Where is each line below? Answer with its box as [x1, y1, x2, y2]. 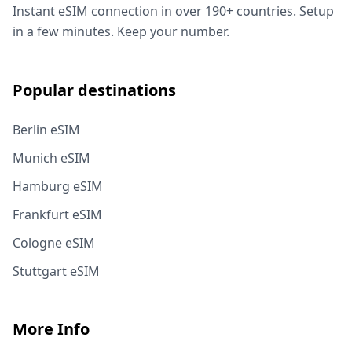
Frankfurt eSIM [13, 205, 102, 223]
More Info [13, 317, 90, 339]
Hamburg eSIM [13, 177, 103, 195]
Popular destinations [13, 79, 176, 101]
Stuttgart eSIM [13, 262, 100, 280]
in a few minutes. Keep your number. [13, 22, 229, 40]
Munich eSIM [13, 148, 90, 167]
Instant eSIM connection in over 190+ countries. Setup [13, 2, 334, 20]
